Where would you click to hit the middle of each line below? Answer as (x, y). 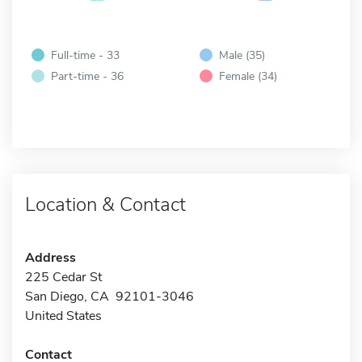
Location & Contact (105, 204)
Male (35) (242, 55)
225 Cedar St (63, 277)
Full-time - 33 (85, 55)
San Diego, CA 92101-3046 (109, 296)
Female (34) (248, 76)
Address (51, 257)
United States (63, 316)
